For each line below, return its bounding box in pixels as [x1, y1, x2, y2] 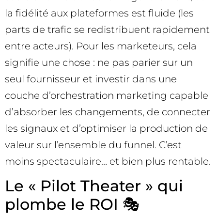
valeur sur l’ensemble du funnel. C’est [5, 139, 182, 151]
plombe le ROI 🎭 [5, 194, 140, 214]
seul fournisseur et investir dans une [5, 73, 177, 85]
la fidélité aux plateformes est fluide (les [5, 7, 194, 19]
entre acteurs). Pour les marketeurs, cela [5, 40, 197, 52]
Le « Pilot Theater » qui [5, 176, 183, 195]
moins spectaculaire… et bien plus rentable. [5, 155, 211, 168]
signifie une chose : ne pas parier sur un [5, 57, 193, 69]
